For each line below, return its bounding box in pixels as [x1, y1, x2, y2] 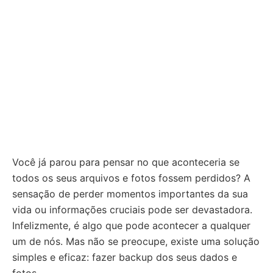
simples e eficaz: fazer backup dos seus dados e [12, 251, 237, 263]
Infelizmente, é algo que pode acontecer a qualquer [12, 219, 250, 232]
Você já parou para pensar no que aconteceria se [12, 156, 239, 168]
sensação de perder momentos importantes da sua [12, 188, 248, 200]
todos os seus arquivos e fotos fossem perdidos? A [12, 172, 250, 184]
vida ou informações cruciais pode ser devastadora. [12, 204, 252, 216]
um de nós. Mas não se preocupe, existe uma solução [12, 235, 260, 247]
